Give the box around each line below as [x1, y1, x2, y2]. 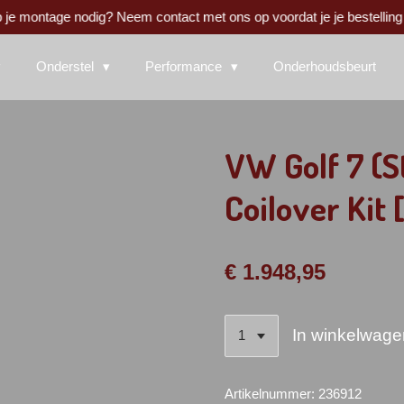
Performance [145, 59, 225, 74]
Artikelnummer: [225, 385, 315, 401]
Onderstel [36, 59, 97, 74]
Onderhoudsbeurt [273, 59, 376, 74]
